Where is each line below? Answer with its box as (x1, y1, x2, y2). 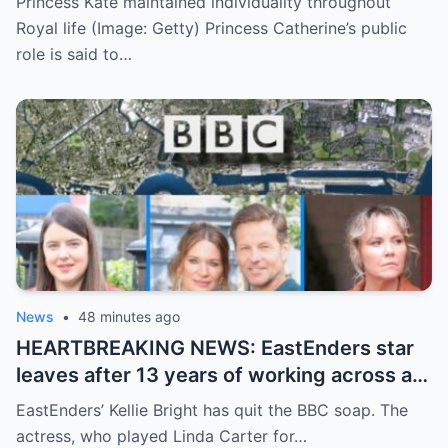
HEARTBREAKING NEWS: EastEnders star (16, 336, 414, 360)
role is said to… (16, 44, 132, 64)
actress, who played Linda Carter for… (16, 426, 307, 446)
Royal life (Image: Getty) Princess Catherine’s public (16, 18, 407, 38)
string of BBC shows (16, 390, 212, 414)
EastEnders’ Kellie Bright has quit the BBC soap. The (16, 400, 408, 420)
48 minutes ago (78, 308, 180, 325)
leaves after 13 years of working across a (16, 363, 412, 387)
